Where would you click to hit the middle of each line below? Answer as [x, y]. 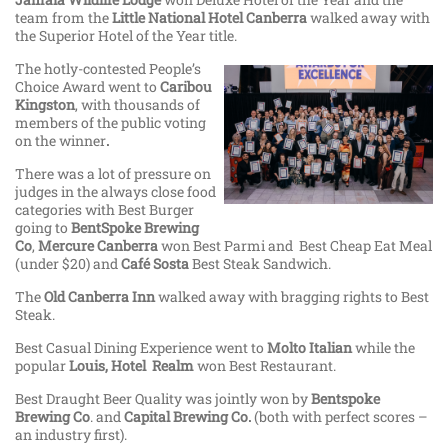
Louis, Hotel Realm [133, 366]
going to [43, 228]
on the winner [60, 141]
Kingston [45, 105]
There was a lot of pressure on [113, 174]
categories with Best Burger [104, 210]
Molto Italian [311, 348]
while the [385, 348]
